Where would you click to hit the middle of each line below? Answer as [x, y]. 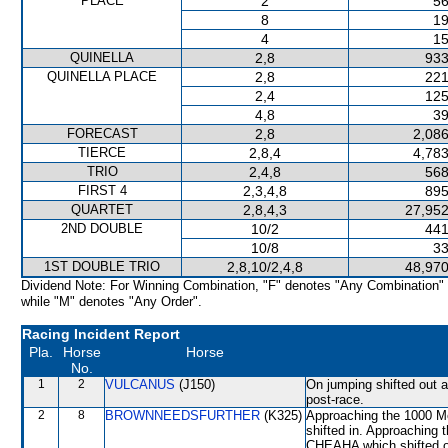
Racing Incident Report [101, 334]
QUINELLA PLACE [102, 76]
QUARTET [102, 209]
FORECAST [102, 133]
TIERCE [102, 152]
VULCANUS [140, 384]
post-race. [335, 399]
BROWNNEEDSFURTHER [182, 415]
